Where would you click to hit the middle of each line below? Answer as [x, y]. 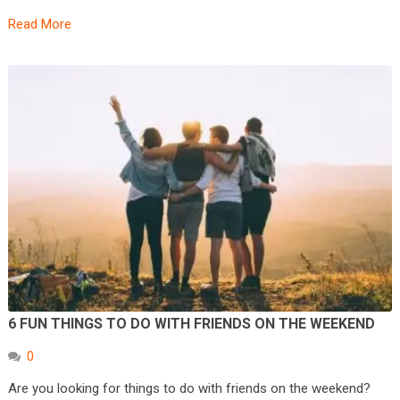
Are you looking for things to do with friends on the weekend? [189, 388]
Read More [39, 24]
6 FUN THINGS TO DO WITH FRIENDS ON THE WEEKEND [191, 323]
